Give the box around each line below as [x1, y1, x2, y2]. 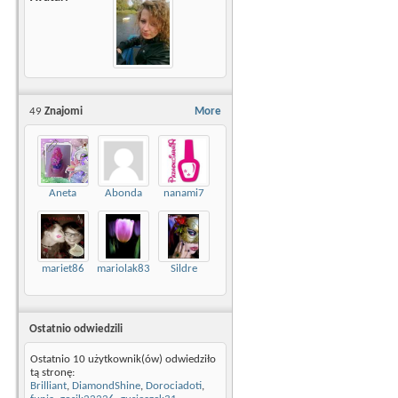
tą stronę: [30, 366, 75, 378]
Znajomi [42, 105, 83, 117]
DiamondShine [72, 379, 140, 392]
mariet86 [41, 262, 84, 275]
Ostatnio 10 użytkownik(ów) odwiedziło [30, 353, 216, 365]
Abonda [104, 187, 142, 199]
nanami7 [163, 187, 204, 199]
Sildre [170, 262, 197, 275]
